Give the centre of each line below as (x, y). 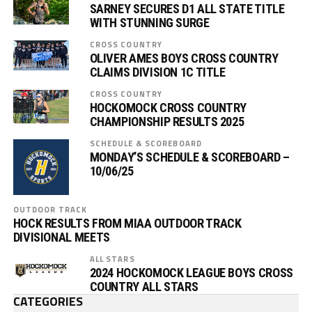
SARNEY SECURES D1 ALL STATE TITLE (187, 9)
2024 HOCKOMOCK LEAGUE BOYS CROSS (191, 273)
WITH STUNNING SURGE (149, 23)
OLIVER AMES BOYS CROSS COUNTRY (184, 58)
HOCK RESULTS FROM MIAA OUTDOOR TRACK (127, 223)
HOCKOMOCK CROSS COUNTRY (168, 108)
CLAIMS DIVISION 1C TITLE (157, 72)
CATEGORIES (48, 301)
